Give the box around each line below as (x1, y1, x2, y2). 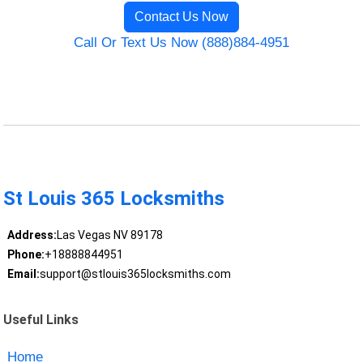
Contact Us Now (135, 10, 228, 24)
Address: (6, 228, 57, 242)
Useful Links (3, 311, 79, 327)
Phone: (6, 248, 45, 262)
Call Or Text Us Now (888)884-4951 (74, 35, 289, 51)
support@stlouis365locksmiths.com (39, 267, 231, 281)
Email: (6, 267, 40, 281)
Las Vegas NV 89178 (56, 228, 163, 242)
